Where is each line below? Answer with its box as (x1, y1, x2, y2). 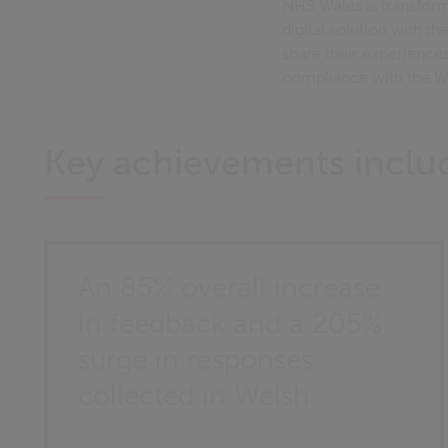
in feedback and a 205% (78, 307, 382, 340)
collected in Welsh (78, 379, 310, 412)
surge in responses (78, 343, 313, 376)
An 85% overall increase (78, 271, 380, 304)
